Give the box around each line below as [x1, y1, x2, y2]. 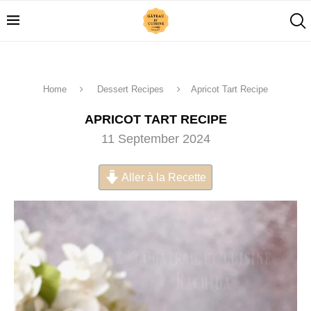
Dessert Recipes [97, 84, 164, 94]
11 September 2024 [101, 132, 210, 146]
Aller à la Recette [119, 171, 207, 183]
